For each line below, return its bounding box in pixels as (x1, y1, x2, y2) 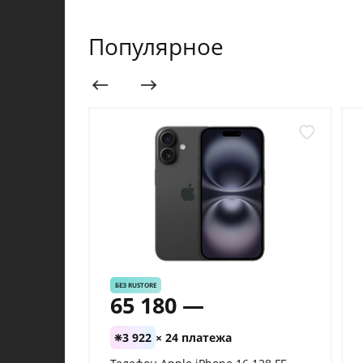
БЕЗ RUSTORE (115, 280, 156, 290)
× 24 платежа (156, 330, 232, 346)
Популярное (88, 31, 224, 62)
